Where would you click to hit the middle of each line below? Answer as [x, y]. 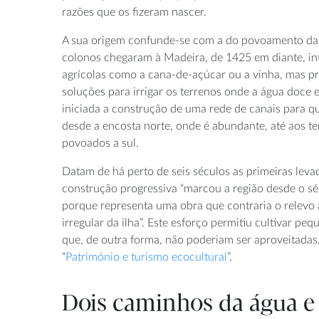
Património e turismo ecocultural [146, 257]
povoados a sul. [100, 143]
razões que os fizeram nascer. [134, 12]
